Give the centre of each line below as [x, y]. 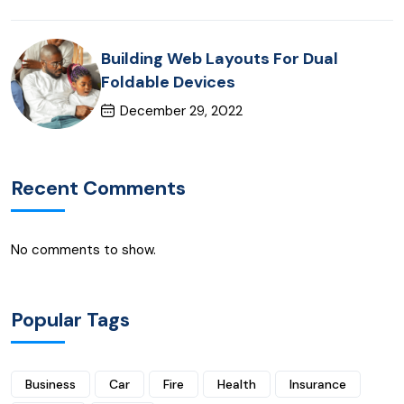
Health [237, 384]
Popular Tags [70, 320]
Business [50, 384]
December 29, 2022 [181, 110]
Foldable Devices [168, 82]
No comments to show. [83, 250]
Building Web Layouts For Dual [220, 58]
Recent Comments [98, 188]
